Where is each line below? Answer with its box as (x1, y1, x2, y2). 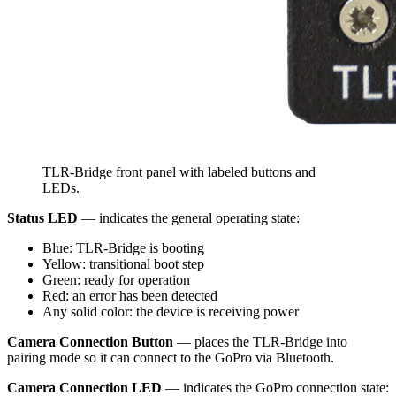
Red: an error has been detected (42, 287, 217, 303)
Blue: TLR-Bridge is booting (42, 240, 204, 255)
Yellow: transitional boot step (42, 255, 204, 271)
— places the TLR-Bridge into (173, 333, 347, 349)
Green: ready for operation (42, 271, 190, 287)
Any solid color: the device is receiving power (42, 303, 299, 319)
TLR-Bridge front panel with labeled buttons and (42, 164, 316, 179)
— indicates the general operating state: (78, 209, 300, 225)
